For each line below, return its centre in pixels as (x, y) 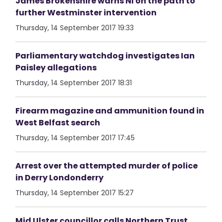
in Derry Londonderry (60, 178)
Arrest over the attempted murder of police (107, 166)
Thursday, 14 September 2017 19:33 (75, 28)
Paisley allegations (56, 68)
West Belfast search (58, 123)
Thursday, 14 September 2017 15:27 (75, 193)
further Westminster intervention (86, 13)
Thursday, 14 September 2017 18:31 (74, 83)
